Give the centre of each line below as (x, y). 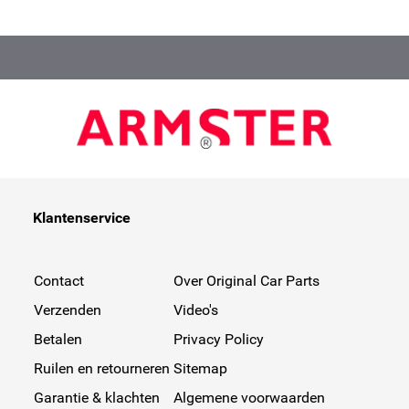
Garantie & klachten (96, 397)
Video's (195, 309)
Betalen (58, 339)
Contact (58, 280)
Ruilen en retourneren (101, 368)
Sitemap (200, 368)
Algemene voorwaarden (249, 397)
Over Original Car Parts (246, 280)
